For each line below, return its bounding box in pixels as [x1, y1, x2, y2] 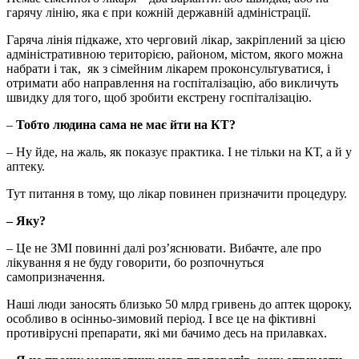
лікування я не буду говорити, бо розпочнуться [6, 256, 264, 270]
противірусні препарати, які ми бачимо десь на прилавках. [6, 326, 327, 341]
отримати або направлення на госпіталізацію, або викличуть [6, 76, 338, 91]
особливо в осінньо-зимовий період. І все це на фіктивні [6, 312, 316, 326]
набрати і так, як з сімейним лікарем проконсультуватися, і [6, 62, 330, 76]
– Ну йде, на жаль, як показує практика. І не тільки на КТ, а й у [6, 145, 352, 159]
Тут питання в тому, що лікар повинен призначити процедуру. [6, 187, 347, 201]
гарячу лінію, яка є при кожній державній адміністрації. [6, 6, 311, 20]
